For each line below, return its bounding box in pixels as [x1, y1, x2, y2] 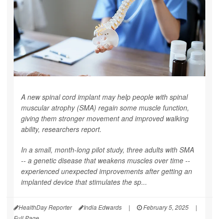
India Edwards [84, 202, 122, 211]
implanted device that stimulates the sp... [21, 176, 147, 187]
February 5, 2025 [142, 202, 189, 211]
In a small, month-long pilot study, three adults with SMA [21, 144, 194, 154]
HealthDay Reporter [19, 202, 72, 211]
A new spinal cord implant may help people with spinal [21, 91, 188, 102]
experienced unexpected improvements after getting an [21, 166, 192, 176]
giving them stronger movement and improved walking [21, 113, 189, 123]
